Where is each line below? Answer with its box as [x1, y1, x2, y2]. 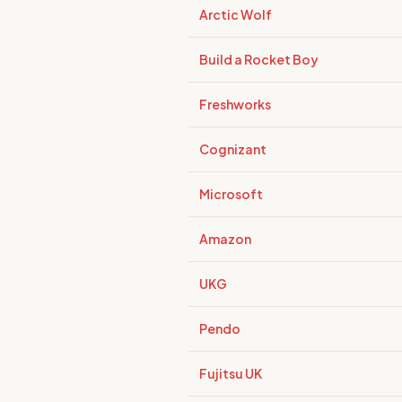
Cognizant [199, 141, 267, 157]
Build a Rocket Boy [199, 51, 319, 67]
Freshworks [199, 96, 271, 112]
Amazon [199, 231, 251, 247]
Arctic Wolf [199, 6, 272, 22]
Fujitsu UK [199, 365, 262, 381]
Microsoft [199, 186, 263, 202]
